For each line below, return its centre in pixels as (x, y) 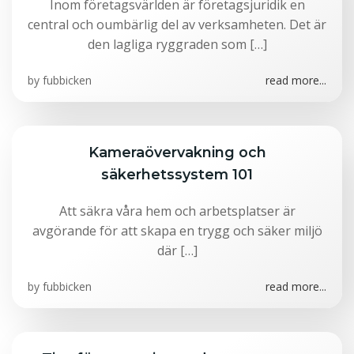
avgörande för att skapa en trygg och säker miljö (177, 231)
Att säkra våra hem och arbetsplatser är (177, 211)
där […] (177, 250)
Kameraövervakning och (177, 152)
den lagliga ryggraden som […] (177, 44)
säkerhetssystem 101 (177, 174)
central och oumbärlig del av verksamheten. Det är (177, 24)
